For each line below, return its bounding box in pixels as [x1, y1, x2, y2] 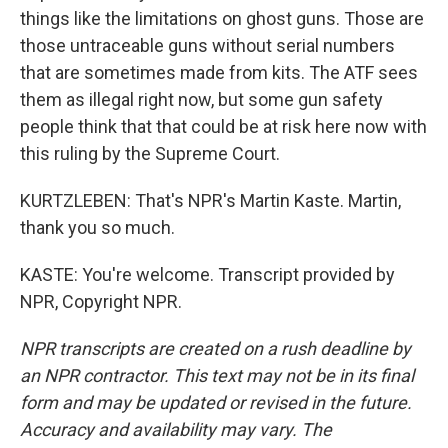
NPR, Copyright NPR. [20, 291, 182, 312]
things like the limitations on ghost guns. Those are [20, 8, 424, 29]
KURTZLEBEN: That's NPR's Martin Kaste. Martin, [20, 190, 401, 211]
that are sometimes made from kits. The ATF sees [20, 62, 418, 83]
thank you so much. [20, 217, 175, 238]
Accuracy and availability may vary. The [20, 419, 332, 440]
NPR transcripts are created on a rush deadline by [20, 338, 411, 359]
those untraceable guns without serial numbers [20, 35, 395, 56]
